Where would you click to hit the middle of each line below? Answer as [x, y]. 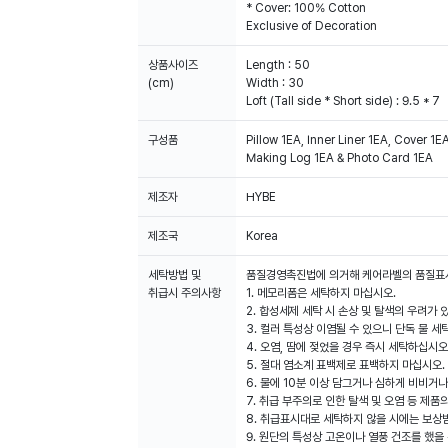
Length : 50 [278, 65]
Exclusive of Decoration [311, 26]
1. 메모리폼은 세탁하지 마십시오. [321, 293]
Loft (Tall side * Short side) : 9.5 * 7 [343, 101]
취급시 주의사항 [184, 293]
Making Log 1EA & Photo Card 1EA [339, 158]
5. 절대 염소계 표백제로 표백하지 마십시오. [345, 365]
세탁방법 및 [174, 275]
